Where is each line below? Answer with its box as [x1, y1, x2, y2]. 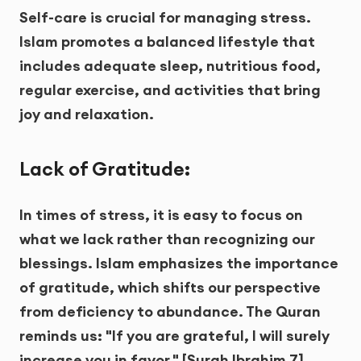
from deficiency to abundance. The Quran [19, 302, 321, 322]
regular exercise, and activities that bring [19, 80, 321, 99]
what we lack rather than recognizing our [19, 230, 315, 249]
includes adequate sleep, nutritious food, [19, 56, 321, 75]
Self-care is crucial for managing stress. [19, 7, 311, 27]
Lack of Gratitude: [19, 157, 190, 181]
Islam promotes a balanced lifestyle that [19, 31, 315, 51]
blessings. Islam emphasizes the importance [19, 254, 338, 273]
